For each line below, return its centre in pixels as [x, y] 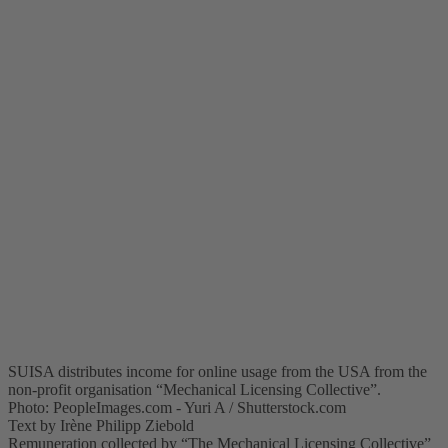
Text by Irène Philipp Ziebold [101, 425]
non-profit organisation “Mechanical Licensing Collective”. [194, 389]
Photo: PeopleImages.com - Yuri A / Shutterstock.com [177, 407]
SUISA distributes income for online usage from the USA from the [217, 371]
